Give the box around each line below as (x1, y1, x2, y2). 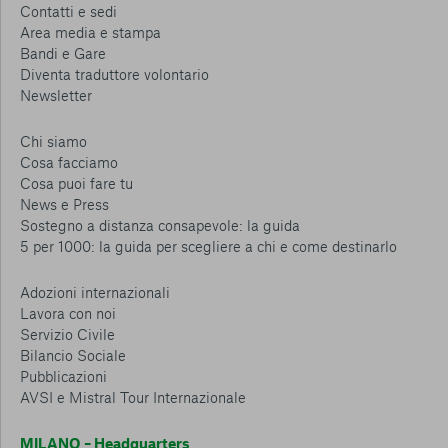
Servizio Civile (20, 325, 115, 343)
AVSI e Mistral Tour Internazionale (20, 388, 246, 406)
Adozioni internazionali (20, 283, 170, 301)
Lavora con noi (20, 304, 116, 322)
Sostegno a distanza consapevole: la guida (20, 216, 300, 234)
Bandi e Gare (20, 44, 106, 62)
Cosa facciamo (20, 153, 118, 171)
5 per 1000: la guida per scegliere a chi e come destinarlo (20, 237, 397, 255)
